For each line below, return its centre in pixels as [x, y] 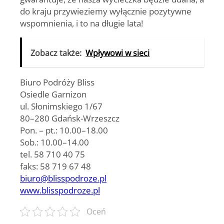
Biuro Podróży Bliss [57, 82]
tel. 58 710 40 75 [52, 154]
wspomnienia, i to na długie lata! [81, 23]
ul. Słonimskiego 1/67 [61, 106]
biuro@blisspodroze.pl [63, 178]
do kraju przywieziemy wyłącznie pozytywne [106, 11]
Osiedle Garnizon [53, 94]
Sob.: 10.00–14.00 [54, 142]
